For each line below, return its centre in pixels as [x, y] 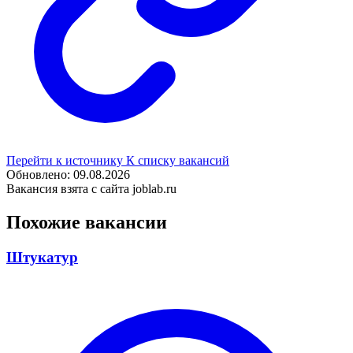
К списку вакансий [178, 160]
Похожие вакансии [87, 222]
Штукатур [42, 257]
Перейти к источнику [66, 160]
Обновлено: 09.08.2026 [68, 174]
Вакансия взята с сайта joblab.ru [91, 188]
